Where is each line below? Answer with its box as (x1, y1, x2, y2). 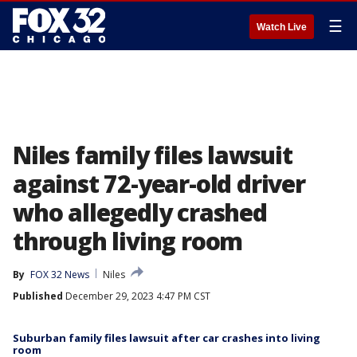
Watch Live (257, 22, 307, 33)
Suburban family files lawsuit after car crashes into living (13, 331, 320, 345)
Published (13, 289, 63, 303)
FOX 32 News (30, 268, 89, 281)
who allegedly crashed (13, 196, 267, 229)
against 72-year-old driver (13, 167, 305, 200)
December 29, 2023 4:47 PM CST (63, 289, 210, 303)
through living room (13, 225, 243, 257)
